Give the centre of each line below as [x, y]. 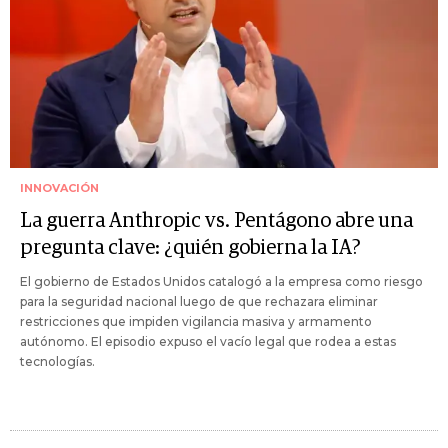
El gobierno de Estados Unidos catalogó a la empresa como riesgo [221, 282]
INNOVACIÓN [59, 188]
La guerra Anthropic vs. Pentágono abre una [216, 221]
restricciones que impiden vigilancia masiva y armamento [196, 322]
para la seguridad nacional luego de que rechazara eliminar [199, 302]
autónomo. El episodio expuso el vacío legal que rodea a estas [208, 342]
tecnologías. [57, 362]
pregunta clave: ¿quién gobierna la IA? [190, 248]
